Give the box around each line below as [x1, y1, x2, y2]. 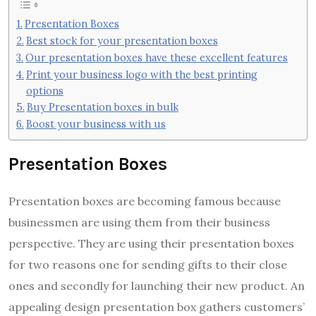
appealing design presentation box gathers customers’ [8, 300, 305, 315]
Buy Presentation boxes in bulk [26, 99, 178, 114]
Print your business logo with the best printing [25, 67, 257, 81]
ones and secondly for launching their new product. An [8, 279, 305, 293]
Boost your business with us [25, 116, 166, 130]
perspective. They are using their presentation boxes [8, 236, 294, 251]
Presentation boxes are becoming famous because [8, 194, 281, 209]
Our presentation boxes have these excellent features [25, 50, 288, 64]
